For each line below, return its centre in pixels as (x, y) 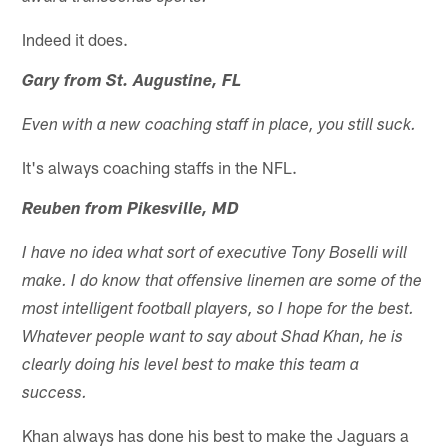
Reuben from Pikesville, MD (131, 210)
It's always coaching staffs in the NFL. (160, 166)
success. (55, 394)
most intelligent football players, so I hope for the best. (218, 310)
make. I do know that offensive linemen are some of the (222, 282)
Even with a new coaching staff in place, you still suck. (219, 126)
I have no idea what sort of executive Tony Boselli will (215, 254)
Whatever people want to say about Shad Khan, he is (213, 338)
